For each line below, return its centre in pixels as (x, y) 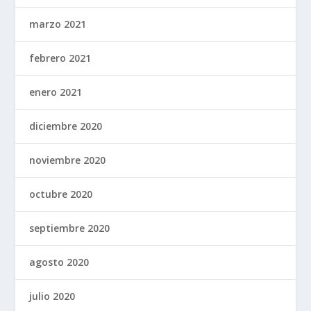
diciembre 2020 (66, 126)
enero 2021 (56, 92)
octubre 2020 (61, 194)
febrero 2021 (60, 58)
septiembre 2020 (70, 228)
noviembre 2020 (68, 160)
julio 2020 (52, 296)
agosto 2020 (59, 262)
